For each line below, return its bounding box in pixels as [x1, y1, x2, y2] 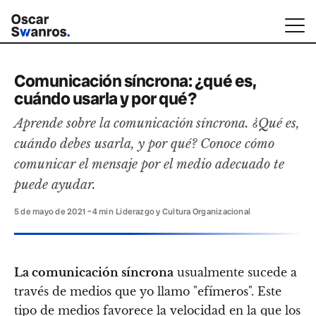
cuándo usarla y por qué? [14, 87, 197, 109]
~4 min [87, 206, 114, 217]
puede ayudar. [14, 176, 96, 193]
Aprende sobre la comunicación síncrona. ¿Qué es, [14, 115, 300, 131]
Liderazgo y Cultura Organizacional [116, 206, 251, 217]
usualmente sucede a [174, 265, 297, 279]
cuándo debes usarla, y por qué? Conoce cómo [14, 135, 274, 152]
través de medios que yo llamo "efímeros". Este [14, 284, 281, 298]
